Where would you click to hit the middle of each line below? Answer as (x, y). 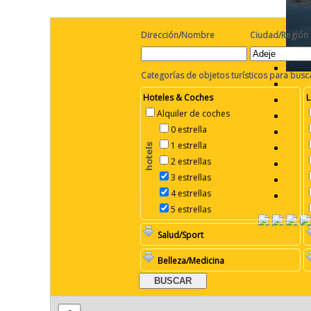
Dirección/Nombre (178, 35)
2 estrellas (191, 161)
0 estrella (189, 129)
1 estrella (189, 145)
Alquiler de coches (193, 113)
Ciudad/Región (279, 35)
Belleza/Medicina (191, 260)
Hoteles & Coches (178, 97)
